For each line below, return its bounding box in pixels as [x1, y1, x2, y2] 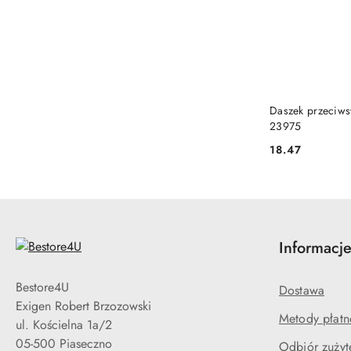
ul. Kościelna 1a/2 [16, 316, 112, 335]
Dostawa [279, 281, 325, 300]
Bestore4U [16, 278, 69, 297]
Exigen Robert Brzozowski [16, 297, 151, 316]
